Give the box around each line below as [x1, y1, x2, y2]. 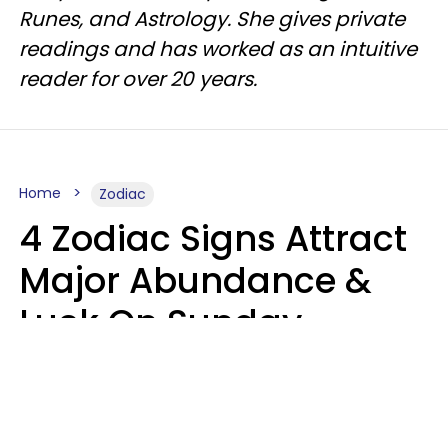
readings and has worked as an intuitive [19, 35, 417, 63]
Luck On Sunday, [19, 298, 310, 347]
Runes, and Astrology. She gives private [19, 5, 405, 33]
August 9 [19, 340, 176, 389]
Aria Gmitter [19, 401, 114, 421]
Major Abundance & [19, 256, 372, 305]
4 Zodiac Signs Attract [19, 214, 407, 263]
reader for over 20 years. [19, 65, 262, 93]
